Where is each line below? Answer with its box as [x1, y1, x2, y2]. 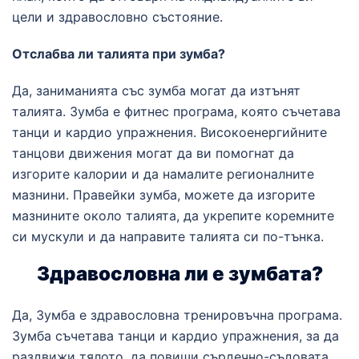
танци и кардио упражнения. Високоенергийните [12, 124, 327, 140]
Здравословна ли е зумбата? [36, 262, 323, 285]
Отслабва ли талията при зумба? [12, 46, 225, 62]
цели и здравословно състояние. [12, 9, 223, 25]
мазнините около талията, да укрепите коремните [12, 208, 334, 224]
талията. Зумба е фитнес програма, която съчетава [12, 103, 341, 119]
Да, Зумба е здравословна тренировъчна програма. [12, 307, 342, 323]
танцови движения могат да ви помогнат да [12, 145, 294, 161]
